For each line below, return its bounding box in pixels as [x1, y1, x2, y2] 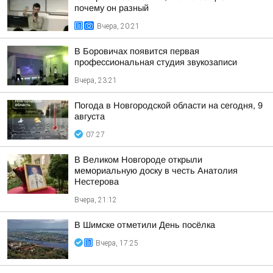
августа [74, 112, 105, 121]
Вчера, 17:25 [96, 239, 138, 247]
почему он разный [74, 3, 149, 13]
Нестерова [74, 177, 119, 186]
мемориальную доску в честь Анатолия [74, 166, 238, 175]
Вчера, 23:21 [74, 76, 117, 85]
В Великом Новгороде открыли [74, 155, 202, 165]
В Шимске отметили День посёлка [74, 220, 215, 230]
